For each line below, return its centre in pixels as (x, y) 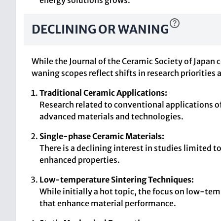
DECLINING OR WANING (100, 29)
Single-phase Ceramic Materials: (102, 136)
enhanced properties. (80, 160)
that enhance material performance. (108, 203)
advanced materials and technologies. (111, 116)
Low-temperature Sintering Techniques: (117, 180)
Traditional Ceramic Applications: (103, 93)
